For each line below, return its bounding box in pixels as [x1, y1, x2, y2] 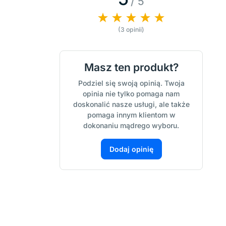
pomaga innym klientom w [87, 110, 176, 120]
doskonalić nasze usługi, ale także [73, 100, 190, 109]
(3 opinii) [118, 26, 144, 34]
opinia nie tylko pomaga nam [83, 89, 180, 98]
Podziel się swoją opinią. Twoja [78, 79, 185, 88]
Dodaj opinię [109, 145, 153, 154]
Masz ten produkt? [84, 61, 179, 74]
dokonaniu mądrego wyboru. [83, 121, 179, 130]
